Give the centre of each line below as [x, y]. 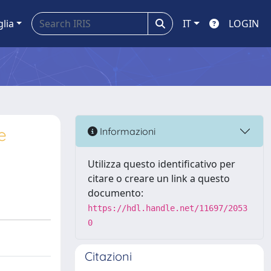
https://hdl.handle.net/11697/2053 [168, 208]
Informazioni [126, 131]
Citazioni [108, 256]
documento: [116, 193]
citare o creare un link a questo [159, 178]
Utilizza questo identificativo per [162, 164]
